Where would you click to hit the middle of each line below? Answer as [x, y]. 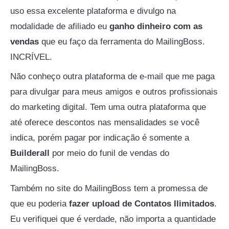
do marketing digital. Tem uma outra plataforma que [108, 107]
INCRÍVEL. [31, 57]
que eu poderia [40, 203]
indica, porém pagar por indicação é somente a [100, 138]
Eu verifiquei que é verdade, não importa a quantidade [113, 219]
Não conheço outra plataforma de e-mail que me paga [112, 77]
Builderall [30, 153]
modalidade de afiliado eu [60, 26]
